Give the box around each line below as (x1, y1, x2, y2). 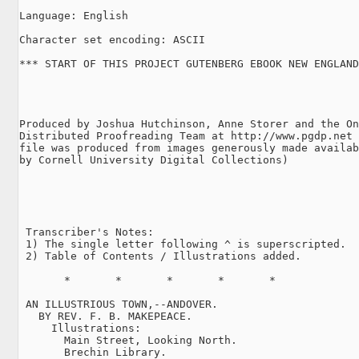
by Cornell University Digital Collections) (19, 153, 288, 166)
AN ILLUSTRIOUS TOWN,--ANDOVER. (19, 297, 218, 310)
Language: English (19, 9, 128, 22)
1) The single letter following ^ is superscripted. (19, 237, 346, 250)
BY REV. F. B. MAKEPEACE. (19, 309, 192, 322)
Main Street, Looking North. (19, 333, 237, 346)
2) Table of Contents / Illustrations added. (19, 249, 301, 262)
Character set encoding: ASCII (19, 33, 205, 46)
